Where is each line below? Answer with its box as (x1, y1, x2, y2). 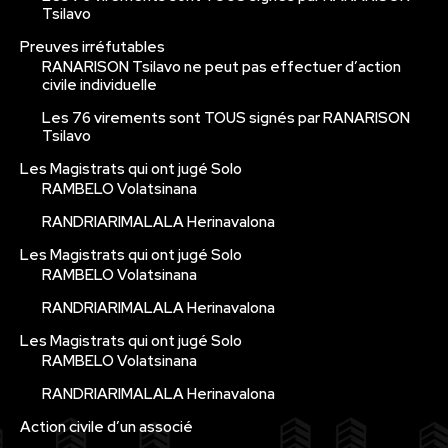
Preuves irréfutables (20, 36, 165, 57)
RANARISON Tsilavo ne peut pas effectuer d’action (42, 56, 401, 77)
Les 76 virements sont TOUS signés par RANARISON (42, 107, 410, 128)
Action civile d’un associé (20, 416, 193, 437)
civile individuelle (42, 74, 157, 95)
